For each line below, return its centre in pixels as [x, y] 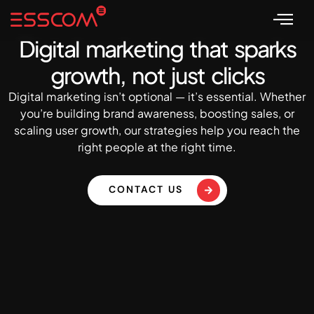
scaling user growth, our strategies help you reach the [157, 130]
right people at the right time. [157, 147]
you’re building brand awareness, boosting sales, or [157, 114]
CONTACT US [145, 189]
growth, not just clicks [157, 75]
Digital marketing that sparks [157, 49]
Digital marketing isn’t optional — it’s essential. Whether [157, 97]
